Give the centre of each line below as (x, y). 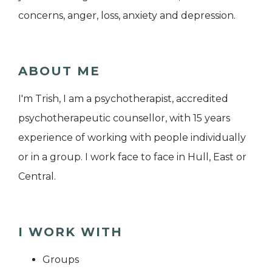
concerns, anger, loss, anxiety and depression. (127, 15)
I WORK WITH (70, 232)
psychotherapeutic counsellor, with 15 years (124, 118)
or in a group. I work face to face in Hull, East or (132, 157)
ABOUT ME (59, 71)
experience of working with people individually (132, 137)
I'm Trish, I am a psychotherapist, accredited (123, 98)
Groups (61, 259)
